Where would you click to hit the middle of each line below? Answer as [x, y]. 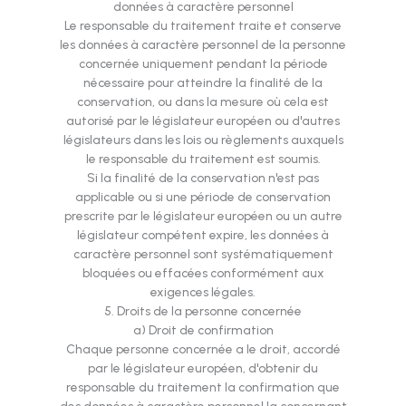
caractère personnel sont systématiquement [203, 254]
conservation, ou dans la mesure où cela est [203, 102]
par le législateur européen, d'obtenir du [203, 368]
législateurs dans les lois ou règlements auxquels [203, 140]
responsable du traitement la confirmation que [203, 387]
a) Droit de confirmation [203, 330]
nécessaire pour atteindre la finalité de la [203, 83]
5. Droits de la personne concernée [203, 311]
